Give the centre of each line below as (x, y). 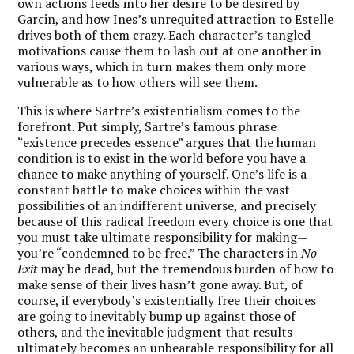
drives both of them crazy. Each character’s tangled (164, 34)
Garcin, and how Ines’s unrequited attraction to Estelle (176, 19)
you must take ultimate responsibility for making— (163, 237)
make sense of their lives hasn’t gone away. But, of (160, 284)
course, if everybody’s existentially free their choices (167, 300)
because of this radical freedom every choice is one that (175, 221)
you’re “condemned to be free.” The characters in (160, 252)
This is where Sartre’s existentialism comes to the (159, 110)
